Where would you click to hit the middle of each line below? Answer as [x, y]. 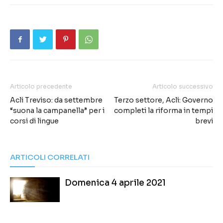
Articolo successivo [183, 86]
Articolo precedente [41, 86]
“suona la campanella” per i [57, 111]
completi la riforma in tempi [164, 111]
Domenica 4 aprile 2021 [115, 183]
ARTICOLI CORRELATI [50, 157]
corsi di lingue [34, 121]
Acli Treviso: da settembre [56, 100]
